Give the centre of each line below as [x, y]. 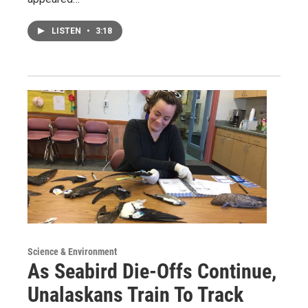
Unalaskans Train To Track [135, 294]
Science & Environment [72, 251]
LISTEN [67, 31]
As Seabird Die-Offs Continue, [152, 271]
